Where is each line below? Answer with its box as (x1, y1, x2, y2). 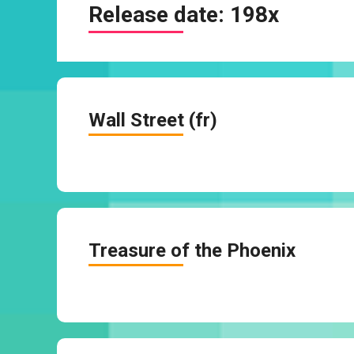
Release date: (88, 2, 230, 28)
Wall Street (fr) (88, 109, 217, 131)
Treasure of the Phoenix (88, 239, 296, 262)
